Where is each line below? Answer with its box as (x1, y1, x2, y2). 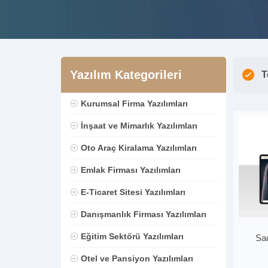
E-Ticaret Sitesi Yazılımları (80, 187, 185, 197)
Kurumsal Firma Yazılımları (80, 99, 188, 108)
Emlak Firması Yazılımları (80, 165, 181, 175)
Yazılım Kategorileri (70, 68, 182, 81)
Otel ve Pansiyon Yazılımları (80, 254, 193, 263)
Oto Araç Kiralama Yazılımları (80, 143, 197, 153)
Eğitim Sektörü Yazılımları (80, 232, 184, 241)
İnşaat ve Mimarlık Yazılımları (80, 121, 197, 130)
